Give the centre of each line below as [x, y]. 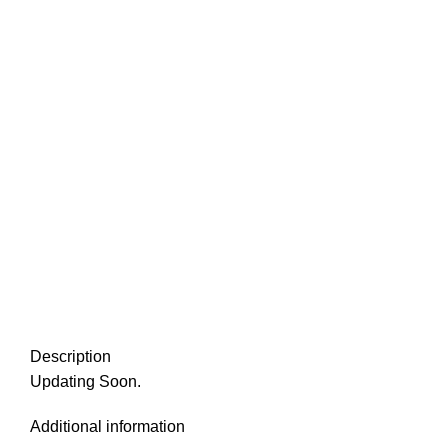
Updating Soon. [85, 381]
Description [70, 356]
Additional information [107, 426]
